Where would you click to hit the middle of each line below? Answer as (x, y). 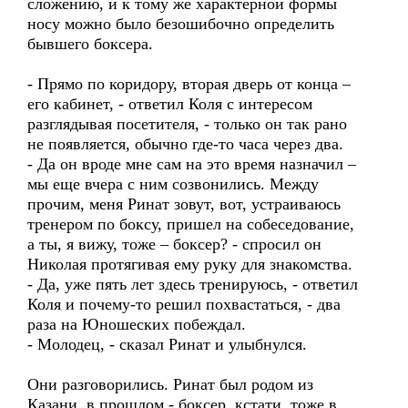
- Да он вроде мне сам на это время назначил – (192, 164)
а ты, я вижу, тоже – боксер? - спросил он (174, 244)
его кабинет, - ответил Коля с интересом (170, 104)
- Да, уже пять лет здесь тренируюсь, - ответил (193, 284)
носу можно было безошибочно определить (181, 24)
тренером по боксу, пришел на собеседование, (191, 224)
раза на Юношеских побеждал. (137, 324)
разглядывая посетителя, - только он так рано (187, 124)
